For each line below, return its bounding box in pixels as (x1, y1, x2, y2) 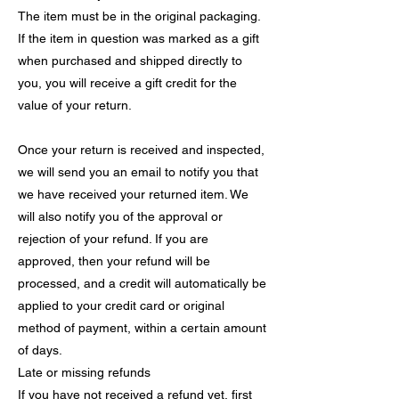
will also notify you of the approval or (18, 208, 223, 224)
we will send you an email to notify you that (18, 164, 258, 179)
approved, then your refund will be (18, 253, 210, 268)
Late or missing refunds (18, 364, 151, 379)
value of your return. (18, 97, 132, 112)
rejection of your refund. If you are (18, 231, 208, 246)
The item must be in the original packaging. (18, 8, 261, 23)
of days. (18, 342, 62, 357)
